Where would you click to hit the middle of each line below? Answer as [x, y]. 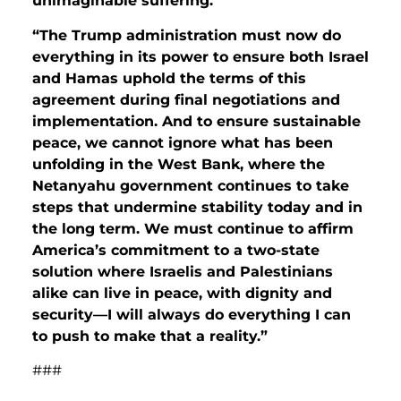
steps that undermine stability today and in [197, 207]
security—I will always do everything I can [192, 314]
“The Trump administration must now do [187, 35]
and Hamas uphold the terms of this [169, 78]
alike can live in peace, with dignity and [182, 293]
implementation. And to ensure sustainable [196, 121]
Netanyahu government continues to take [191, 185]
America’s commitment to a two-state [176, 250]
